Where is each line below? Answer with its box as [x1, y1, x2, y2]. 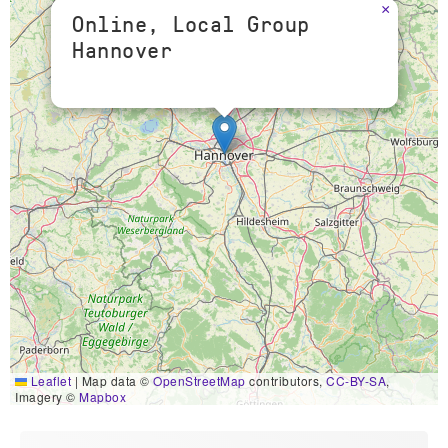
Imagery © [15, 388, 79, 406]
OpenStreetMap [153, 372, 246, 390]
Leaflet [27, 372, 71, 390]
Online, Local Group [72, 12, 310, 37]
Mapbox [79, 388, 126, 406]
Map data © [78, 372, 153, 390]
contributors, [245, 372, 326, 390]
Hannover [72, 38, 172, 63]
